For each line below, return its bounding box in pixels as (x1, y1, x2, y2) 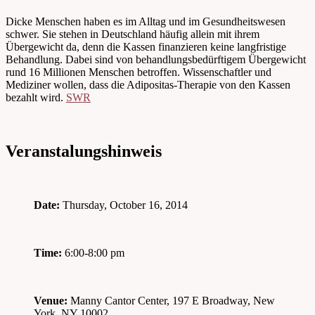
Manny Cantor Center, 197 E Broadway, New (67, 295, 275, 307)
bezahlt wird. (6, 91, 66, 104)
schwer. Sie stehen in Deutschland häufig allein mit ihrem (6, 28, 259, 41)
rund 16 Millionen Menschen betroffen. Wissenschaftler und (6, 66, 271, 79)
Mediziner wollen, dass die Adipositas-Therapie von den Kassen (6, 79, 290, 91)
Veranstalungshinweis (6, 142, 162, 161)
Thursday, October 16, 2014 (60, 199, 188, 212)
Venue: (34, 295, 67, 307)
